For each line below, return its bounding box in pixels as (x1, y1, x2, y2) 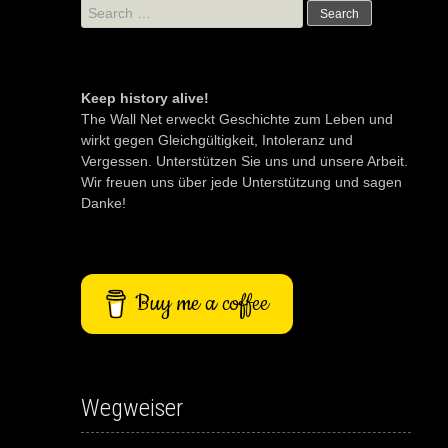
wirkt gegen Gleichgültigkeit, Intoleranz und (80, 132, 353, 149)
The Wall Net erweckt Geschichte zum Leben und (80, 111, 393, 128)
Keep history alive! (80, 90, 209, 107)
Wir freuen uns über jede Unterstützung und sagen (80, 174, 402, 191)
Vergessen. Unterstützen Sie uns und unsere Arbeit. (80, 153, 408, 170)
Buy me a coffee (134, 288, 269, 320)
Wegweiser (80, 394, 183, 423)
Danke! (80, 195, 126, 212)
